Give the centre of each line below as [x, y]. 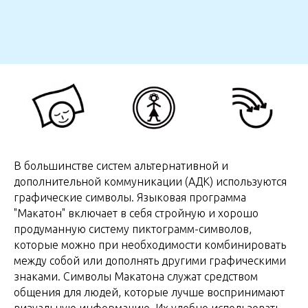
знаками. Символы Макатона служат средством [136, 276]
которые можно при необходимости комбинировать [150, 244]
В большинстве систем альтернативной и [121, 165]
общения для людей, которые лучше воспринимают [149, 292]
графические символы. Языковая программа [130, 197]
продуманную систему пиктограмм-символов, [133, 229]
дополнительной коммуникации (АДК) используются [150, 181]
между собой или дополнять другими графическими [150, 260]
